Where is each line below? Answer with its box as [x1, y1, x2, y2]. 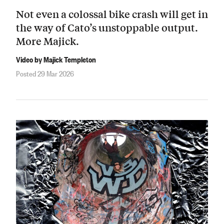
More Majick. [16, 33, 79, 48]
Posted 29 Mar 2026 [16, 67, 74, 79]
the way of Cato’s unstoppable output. [16, 20, 198, 35]
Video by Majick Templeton [16, 53, 96, 64]
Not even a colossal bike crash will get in [16, 6, 208, 21]
